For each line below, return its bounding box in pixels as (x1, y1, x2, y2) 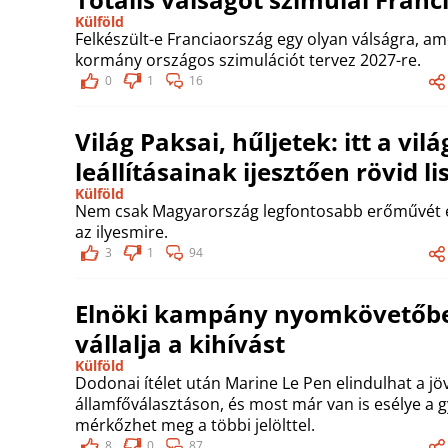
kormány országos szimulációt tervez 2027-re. (75, 49, 421, 71)
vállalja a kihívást (75, 327, 285, 360)
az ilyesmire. (75, 221, 168, 243)
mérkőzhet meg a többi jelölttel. (75, 414, 315, 436)
